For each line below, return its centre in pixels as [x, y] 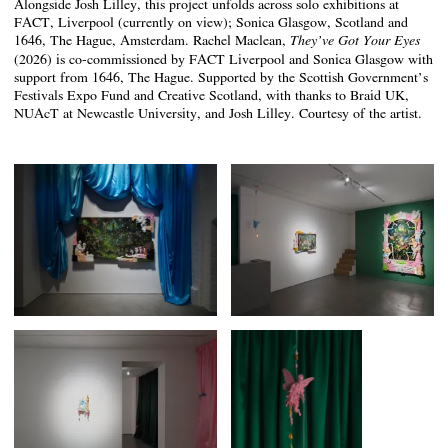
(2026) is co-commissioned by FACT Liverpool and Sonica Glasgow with [223, 59]
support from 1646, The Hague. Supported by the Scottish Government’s [221, 77]
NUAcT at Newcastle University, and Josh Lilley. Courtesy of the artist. [218, 113]
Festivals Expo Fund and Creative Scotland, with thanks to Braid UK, [211, 95]
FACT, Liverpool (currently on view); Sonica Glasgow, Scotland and [211, 22]
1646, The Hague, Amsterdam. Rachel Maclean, [152, 40]
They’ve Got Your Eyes [355, 40]
